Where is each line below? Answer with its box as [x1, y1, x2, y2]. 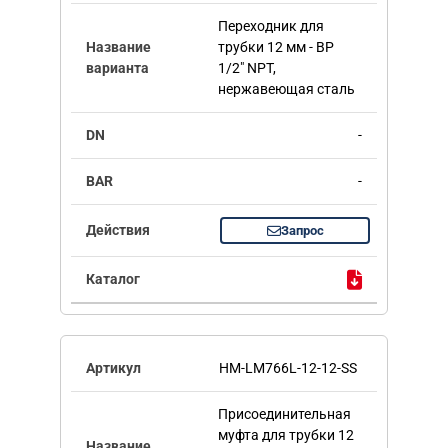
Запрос [280, 223, 324, 239]
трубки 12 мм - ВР [217, 39, 334, 56]
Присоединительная [217, 406, 351, 423]
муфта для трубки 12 [217, 427, 354, 444]
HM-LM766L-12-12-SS [219, 360, 357, 377]
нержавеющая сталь [217, 81, 355, 98]
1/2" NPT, [217, 60, 276, 77]
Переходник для [217, 18, 324, 35]
